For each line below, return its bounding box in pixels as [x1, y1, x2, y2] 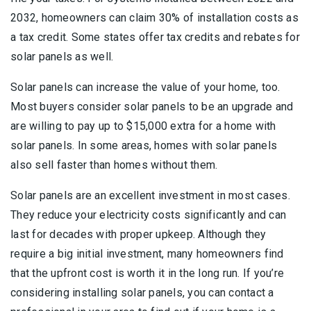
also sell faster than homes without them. [10, 158, 218, 172]
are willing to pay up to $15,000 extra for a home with [10, 119, 276, 133]
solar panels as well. [10, 50, 114, 64]
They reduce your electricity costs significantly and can [10, 208, 286, 222]
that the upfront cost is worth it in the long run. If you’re [10, 267, 284, 280]
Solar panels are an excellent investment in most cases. [10, 189, 290, 203]
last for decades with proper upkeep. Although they [10, 228, 267, 242]
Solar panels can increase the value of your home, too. [10, 81, 280, 94]
